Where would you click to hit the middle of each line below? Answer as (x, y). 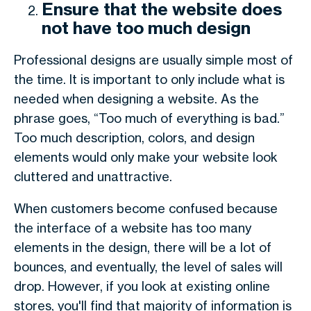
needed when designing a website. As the (136, 99)
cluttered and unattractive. (93, 176)
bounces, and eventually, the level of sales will (148, 267)
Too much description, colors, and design (134, 137)
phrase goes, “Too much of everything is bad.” (149, 118)
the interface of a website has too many (133, 228)
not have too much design (146, 28)
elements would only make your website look (146, 157)
